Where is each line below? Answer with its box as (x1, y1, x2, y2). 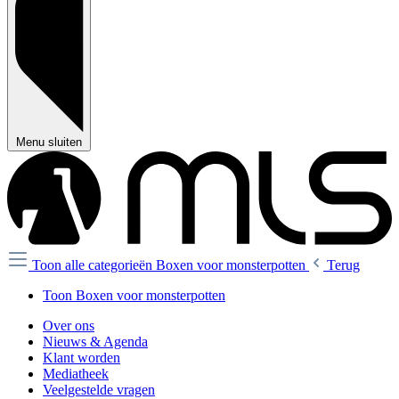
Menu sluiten (16, 134, 82, 149)
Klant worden (43, 350, 120, 366)
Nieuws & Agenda (43, 334, 148, 350)
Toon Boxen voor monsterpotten (43, 288, 225, 304)
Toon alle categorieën (32, 257, 156, 273)
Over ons (43, 318, 94, 334)
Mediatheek (43, 366, 109, 382)
